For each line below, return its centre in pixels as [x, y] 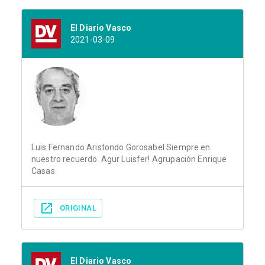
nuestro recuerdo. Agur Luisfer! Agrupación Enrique [129, 159]
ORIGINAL [78, 208]
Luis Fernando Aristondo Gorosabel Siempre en [121, 148]
